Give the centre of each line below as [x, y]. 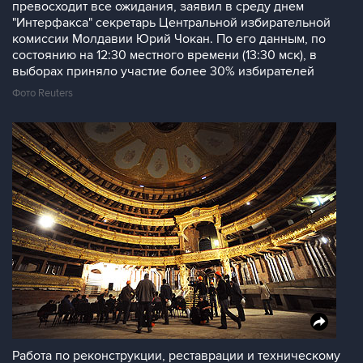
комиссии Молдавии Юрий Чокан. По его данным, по [169, 39]
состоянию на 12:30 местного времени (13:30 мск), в [164, 55]
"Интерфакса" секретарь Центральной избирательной [171, 23]
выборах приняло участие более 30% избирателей [163, 71]
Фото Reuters [43, 93]
